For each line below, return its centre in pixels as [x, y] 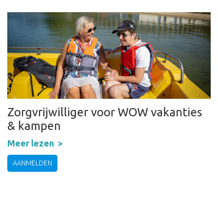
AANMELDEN [32, 163]
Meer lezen [31, 143]
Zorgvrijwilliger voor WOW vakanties [105, 112]
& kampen [34, 126]
